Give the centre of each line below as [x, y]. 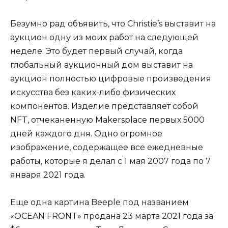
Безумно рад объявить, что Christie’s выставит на [113, 23]
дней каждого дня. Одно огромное [86, 133]
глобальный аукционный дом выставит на [102, 65]
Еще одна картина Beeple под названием [99, 202]
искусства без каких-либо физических [93, 92]
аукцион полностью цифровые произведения [111, 78]
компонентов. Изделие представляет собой [104, 106]
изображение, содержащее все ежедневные [107, 147]
